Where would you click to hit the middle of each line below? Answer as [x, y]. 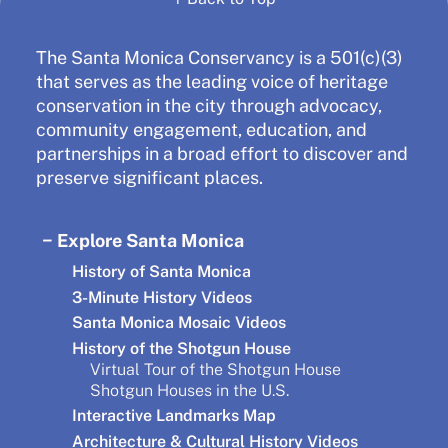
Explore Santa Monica [150, 241]
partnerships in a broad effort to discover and [222, 153]
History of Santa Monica [161, 272]
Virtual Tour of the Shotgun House [215, 369]
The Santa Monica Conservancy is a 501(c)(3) [219, 57]
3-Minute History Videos [162, 297]
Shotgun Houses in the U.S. [189, 390]
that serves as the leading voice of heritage [212, 81]
